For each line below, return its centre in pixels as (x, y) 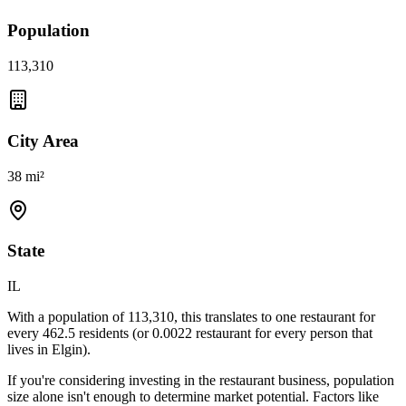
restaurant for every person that (282, 333)
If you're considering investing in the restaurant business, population (201, 381)
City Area (43, 140)
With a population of (68, 317)
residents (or (116, 333)
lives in (29, 350)
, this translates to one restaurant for (275, 317)
